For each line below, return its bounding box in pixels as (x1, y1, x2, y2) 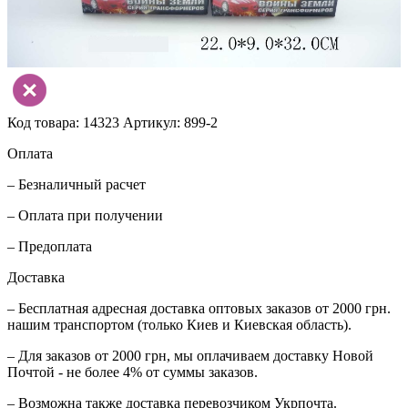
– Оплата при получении (7, 207, 163, 223)
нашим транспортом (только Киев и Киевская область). (7, 316, 352, 332)
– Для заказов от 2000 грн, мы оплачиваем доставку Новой (7, 347, 373, 363)
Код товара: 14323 (7, 114, 119, 130)
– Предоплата (7, 238, 92, 254)
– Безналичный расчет (7, 176, 146, 192)
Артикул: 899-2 (123, 114, 218, 130)
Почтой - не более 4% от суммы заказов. (7, 363, 258, 380)
